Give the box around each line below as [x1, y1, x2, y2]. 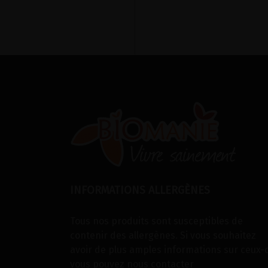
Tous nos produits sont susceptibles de [70, 215, 243, 227]
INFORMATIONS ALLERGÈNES [70, 184, 210, 197]
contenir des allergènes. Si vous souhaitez [70, 230, 256, 241]
